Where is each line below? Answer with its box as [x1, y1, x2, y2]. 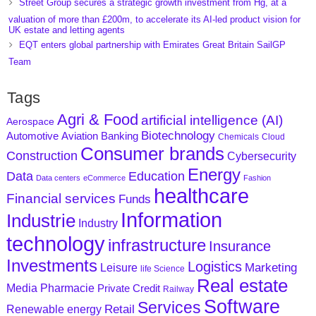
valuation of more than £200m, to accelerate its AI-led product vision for [8, 14, 300, 25]
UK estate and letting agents [8, 25, 125, 36]
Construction [6, 149, 78, 164]
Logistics [187, 259, 242, 275]
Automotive [6, 130, 59, 142]
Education [128, 169, 185, 184]
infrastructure [107, 236, 206, 255]
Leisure [99, 262, 138, 274]
